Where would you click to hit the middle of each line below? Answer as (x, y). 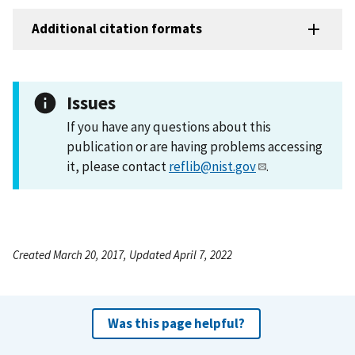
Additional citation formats (117, 29)
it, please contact (118, 166)
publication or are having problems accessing (195, 146)
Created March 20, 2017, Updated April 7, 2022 (122, 254)
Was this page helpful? (176, 323)
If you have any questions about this (169, 126)
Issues (91, 102)
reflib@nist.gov (212, 166)
